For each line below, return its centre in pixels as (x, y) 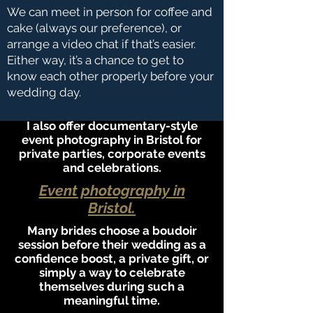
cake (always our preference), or (94, 28)
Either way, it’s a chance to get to (95, 60)
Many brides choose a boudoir (112, 231)
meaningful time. (112, 300)
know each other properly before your (110, 76)
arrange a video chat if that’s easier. (101, 44)
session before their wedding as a (112, 245)
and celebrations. (112, 168)
